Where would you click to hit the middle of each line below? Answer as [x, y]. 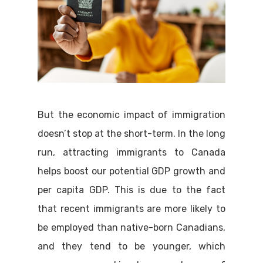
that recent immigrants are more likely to [131, 209]
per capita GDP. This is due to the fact [131, 190]
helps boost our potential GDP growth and [131, 171]
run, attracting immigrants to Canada [131, 153]
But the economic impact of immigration [131, 115]
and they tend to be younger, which [131, 247]
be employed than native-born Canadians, [131, 228]
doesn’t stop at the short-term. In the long [131, 134]
